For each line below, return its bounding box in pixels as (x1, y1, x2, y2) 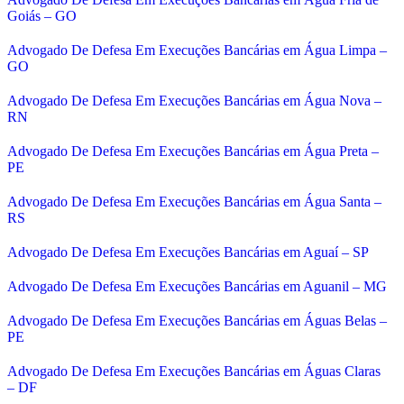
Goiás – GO (7, 7, 77, 23)
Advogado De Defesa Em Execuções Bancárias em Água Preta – (7, 142, 379, 159)
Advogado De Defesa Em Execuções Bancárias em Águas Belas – (7, 312, 387, 328)
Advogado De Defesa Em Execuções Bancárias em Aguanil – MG (7, 278, 387, 294)
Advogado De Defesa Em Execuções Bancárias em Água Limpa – (7, 41, 387, 58)
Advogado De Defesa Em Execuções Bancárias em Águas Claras (7, 363, 381, 379)
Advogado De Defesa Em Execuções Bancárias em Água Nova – (7, 92, 381, 108)
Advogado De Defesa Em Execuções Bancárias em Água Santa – (7, 193, 381, 209)
